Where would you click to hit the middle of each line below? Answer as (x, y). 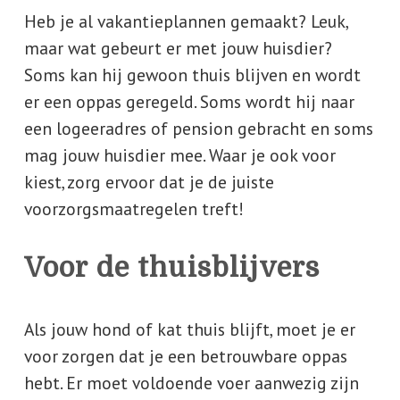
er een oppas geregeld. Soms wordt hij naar (189, 102)
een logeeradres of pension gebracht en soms (198, 129)
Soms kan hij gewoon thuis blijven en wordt (192, 75)
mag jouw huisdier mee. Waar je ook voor (179, 155)
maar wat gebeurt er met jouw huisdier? (178, 48)
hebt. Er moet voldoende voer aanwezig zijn (191, 383)
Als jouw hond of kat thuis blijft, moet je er (189, 329)
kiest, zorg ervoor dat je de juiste (149, 182)
